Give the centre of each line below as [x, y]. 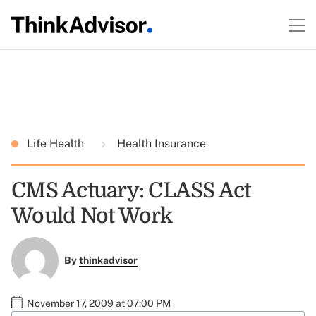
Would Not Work [92, 216]
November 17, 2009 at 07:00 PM [99, 303]
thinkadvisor [108, 261]
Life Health [57, 144]
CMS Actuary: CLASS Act [131, 190]
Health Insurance [160, 144]
